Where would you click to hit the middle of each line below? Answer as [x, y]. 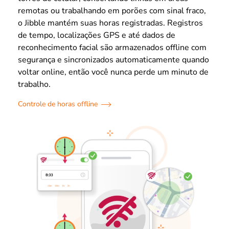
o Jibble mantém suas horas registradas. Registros [110, 23]
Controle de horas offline [58, 104]
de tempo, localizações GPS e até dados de [97, 35]
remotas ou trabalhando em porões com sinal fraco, [112, 11]
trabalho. [34, 84]
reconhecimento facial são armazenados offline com [112, 48]
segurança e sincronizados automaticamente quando [113, 60]
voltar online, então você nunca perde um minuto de [113, 72]
